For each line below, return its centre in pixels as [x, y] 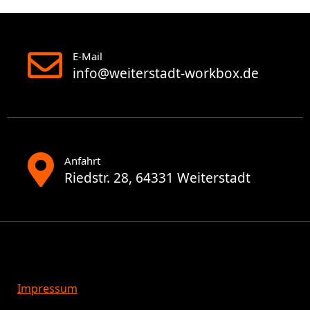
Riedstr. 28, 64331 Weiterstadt [157, 177]
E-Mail [88, 56]
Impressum [47, 288]
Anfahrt [82, 160]
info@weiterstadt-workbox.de [166, 73]
